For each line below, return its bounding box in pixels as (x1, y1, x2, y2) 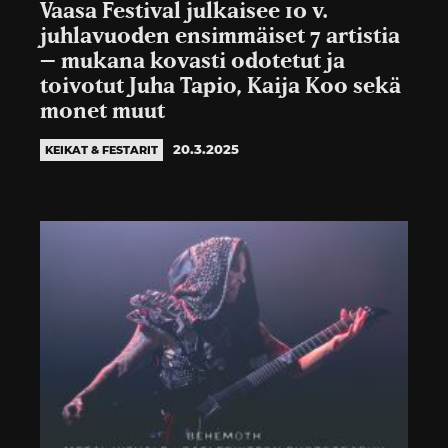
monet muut (40, 100, 165, 122)
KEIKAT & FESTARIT (45, 142, 158, 157)
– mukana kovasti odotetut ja (40, 50, 345, 72)
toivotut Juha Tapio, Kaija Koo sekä (40, 75, 401, 97)
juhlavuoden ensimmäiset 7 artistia (40, 25, 400, 47)
